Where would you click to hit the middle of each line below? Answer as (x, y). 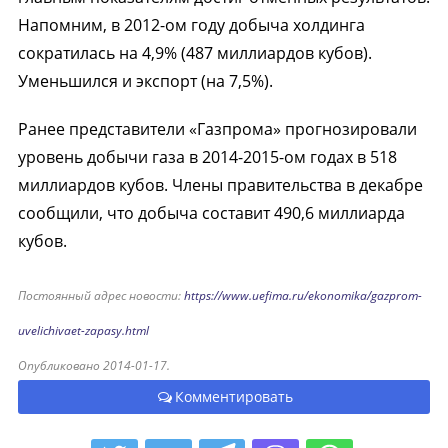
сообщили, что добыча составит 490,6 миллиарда (211, 213)
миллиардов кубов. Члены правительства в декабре (220, 185)
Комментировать (233, 396)
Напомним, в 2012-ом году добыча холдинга (191, 25)
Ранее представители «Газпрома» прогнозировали (217, 129)
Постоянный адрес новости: (100, 295)
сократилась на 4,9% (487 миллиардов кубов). (194, 53)
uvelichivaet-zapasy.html (83, 330)
